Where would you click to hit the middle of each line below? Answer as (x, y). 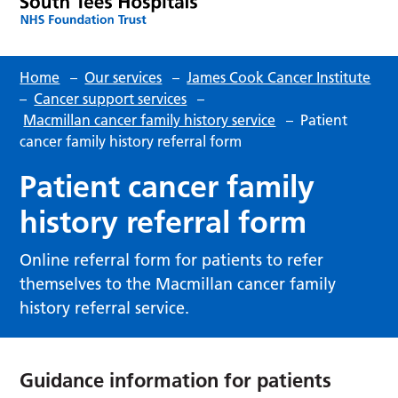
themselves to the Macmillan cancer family (178, 283)
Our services (123, 77)
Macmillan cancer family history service (150, 119)
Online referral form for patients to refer (172, 259)
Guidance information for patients (176, 380)
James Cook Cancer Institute (279, 77)
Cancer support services (111, 98)
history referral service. (105, 307)
